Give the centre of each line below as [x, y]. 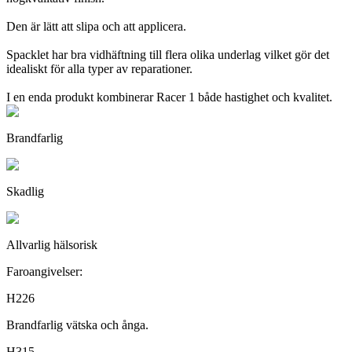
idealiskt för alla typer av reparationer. [99, 69]
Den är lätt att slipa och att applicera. [96, 27]
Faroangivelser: [44, 272]
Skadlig [25, 192]
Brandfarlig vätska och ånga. [77, 325]
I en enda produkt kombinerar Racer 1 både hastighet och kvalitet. [169, 97]
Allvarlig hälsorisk [52, 245]
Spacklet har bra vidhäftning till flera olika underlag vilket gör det [168, 55]
